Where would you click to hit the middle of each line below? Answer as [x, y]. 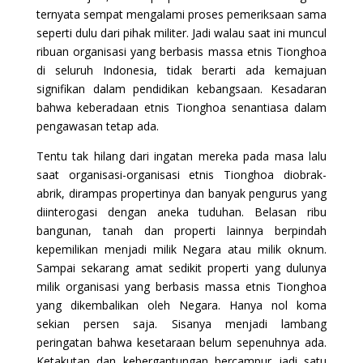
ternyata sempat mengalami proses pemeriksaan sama [181, 14]
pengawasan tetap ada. [97, 126]
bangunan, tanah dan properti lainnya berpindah [181, 230]
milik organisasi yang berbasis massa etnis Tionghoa [181, 286]
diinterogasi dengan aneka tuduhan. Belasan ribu [181, 211]
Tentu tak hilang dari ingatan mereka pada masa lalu [181, 156]
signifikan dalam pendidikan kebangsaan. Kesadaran [181, 88]
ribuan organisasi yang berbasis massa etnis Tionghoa [181, 51]
